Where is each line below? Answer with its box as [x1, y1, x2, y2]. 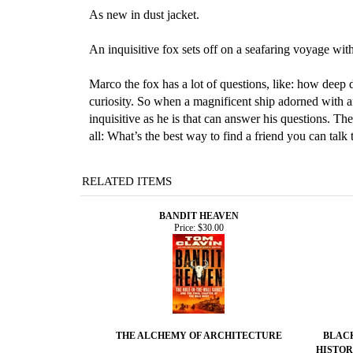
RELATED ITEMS [82, 174, 172, 188]
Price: [173, 221, 195, 233]
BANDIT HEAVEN [158, 210, 239, 221]
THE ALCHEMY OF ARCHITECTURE [115, 329, 282, 341]
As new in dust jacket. [89, 8, 199, 21]
